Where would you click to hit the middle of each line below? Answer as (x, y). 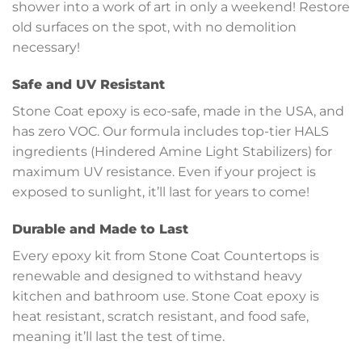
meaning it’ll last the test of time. (118, 336)
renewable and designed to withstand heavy (157, 276)
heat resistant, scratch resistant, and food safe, (160, 316)
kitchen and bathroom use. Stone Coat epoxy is (166, 296)
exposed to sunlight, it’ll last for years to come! (161, 192)
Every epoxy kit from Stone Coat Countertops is (166, 255)
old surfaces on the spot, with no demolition (154, 27)
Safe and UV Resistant (88, 84)
